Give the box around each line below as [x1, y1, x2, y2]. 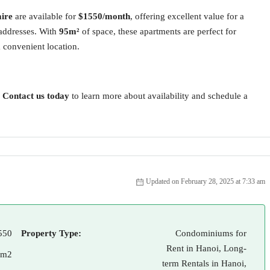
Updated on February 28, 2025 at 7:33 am [146, 177, 265, 186]
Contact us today [2, 91, 69, 101]
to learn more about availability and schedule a [69, 91, 248, 101]
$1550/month [78, 11, 130, 21]
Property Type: [21, 228, 81, 238]
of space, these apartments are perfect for [80, 27, 236, 36]
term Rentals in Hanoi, [162, 259, 246, 268]
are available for [13, 11, 78, 21]
